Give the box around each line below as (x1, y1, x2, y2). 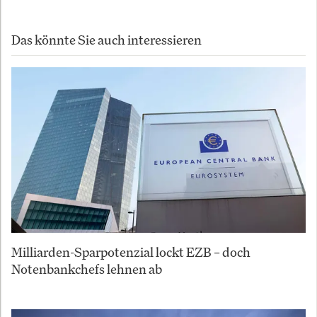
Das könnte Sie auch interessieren (11, 31, 202, 49)
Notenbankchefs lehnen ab (11, 260, 162, 278)
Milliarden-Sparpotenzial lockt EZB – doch (11, 243, 250, 261)
